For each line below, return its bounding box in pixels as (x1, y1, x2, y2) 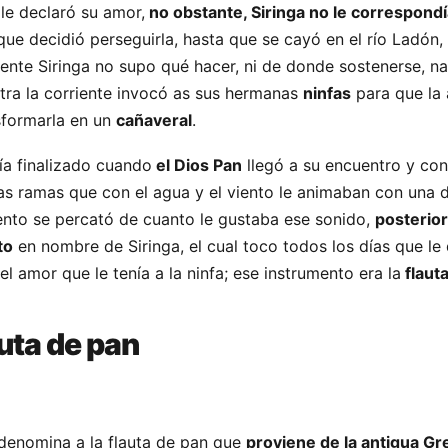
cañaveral (116, 110, 192, 130)
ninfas (303, 83, 351, 103)
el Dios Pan (152, 155, 242, 175)
